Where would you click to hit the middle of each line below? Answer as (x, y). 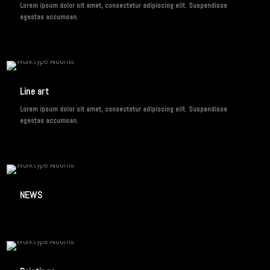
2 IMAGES (135, 80)
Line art (34, 91)
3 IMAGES (135, 261)
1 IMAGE (135, 184)
